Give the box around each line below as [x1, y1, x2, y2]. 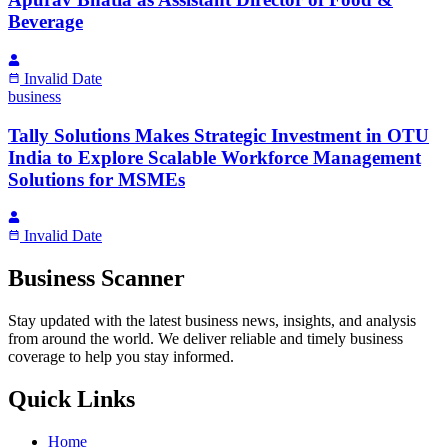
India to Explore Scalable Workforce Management [8, 146, 421, 168]
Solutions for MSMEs [8, 168, 185, 190]
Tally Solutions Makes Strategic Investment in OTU [8, 124, 429, 146]
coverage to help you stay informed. [8, 348, 234, 366]
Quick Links [8, 386, 135, 413]
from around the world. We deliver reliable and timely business [8, 330, 403, 348]
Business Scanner [8, 265, 185, 292]
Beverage [8, 11, 83, 33]
